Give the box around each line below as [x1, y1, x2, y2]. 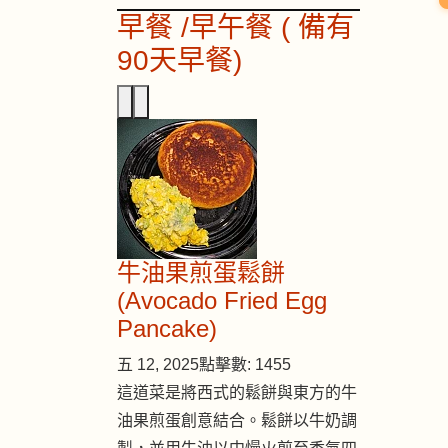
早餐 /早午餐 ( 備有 [117, 11, 354, 43]
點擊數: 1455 [199, 355, 291, 373]
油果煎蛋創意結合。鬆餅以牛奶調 [117, 411, 357, 429]
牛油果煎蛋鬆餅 [117, 258, 285, 286]
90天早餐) [117, 44, 242, 76]
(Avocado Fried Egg [117, 286, 327, 314]
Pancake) [117, 314, 217, 342]
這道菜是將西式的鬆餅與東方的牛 [117, 383, 357, 401]
